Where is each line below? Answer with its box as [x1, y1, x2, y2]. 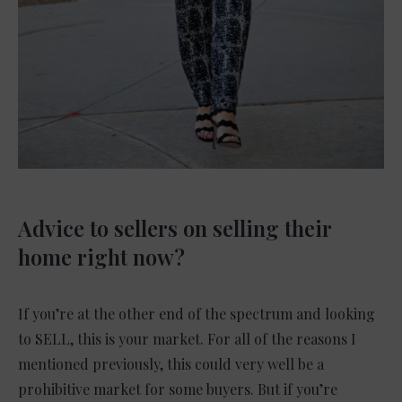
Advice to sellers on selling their [18, 214, 331, 243]
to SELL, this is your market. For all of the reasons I [18, 329, 356, 349]
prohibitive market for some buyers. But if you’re [18, 380, 337, 399]
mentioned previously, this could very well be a [18, 354, 324, 374]
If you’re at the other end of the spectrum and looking [18, 304, 375, 324]
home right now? [18, 242, 185, 272]
